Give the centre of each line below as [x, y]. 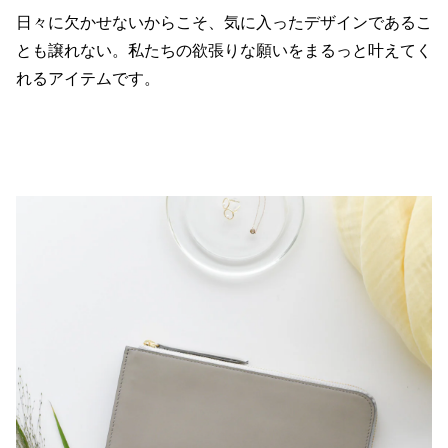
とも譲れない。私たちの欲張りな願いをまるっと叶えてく [224, 49]
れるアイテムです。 [88, 77]
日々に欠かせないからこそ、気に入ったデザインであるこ [224, 21]
